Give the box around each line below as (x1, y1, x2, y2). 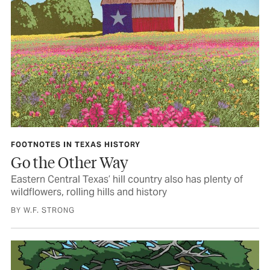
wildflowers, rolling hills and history (11, 185, 167, 198)
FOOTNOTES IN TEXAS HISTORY (11, 139, 140, 149)
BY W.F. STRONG (11, 205, 75, 215)
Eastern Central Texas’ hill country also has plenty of (11, 172, 243, 186)
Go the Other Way (11, 151, 128, 172)
